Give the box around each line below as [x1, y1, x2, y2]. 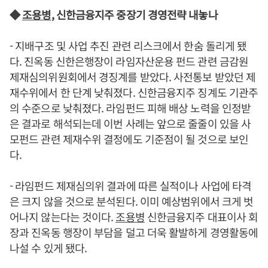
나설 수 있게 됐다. [10, 240, 87, 256]
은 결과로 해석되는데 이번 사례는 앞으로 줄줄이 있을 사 [10, 115, 251, 132]
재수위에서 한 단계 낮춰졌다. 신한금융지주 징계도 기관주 [10, 84, 258, 100]
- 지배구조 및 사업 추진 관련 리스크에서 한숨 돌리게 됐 [10, 38, 247, 54]
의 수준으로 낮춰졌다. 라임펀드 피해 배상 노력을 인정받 [10, 100, 251, 116]
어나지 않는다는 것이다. [10, 209, 116, 225]
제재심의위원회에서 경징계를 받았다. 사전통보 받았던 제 [10, 69, 255, 85]
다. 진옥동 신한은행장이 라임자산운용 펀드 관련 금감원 [10, 53, 249, 69]
